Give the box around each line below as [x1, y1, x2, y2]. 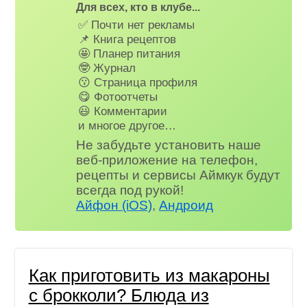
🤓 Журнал [78, 61, 136, 75]
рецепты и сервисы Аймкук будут [76, 167, 281, 182]
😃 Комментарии [78, 104, 168, 119]
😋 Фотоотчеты [78, 90, 158, 104]
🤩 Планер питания [78, 47, 181, 61]
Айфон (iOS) [76, 197, 153, 212]
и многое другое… [78, 119, 177, 133]
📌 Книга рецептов [78, 32, 177, 47]
